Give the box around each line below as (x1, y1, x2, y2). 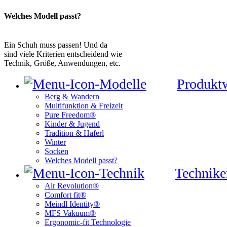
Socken (45, 147, 68, 156)
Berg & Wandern (45, 92, 99, 101)
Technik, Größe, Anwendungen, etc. (4, 59, 121, 68)
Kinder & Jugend (45, 120, 100, 129)
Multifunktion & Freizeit (45, 101, 123, 110)
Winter (45, 138, 66, 147)
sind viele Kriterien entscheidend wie (4, 50, 122, 59)
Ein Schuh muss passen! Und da (4, 41, 107, 50)
